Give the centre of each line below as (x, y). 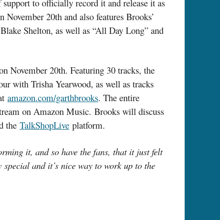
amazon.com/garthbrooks (53, 98)
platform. (89, 125)
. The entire (119, 98)
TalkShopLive (44, 125)
